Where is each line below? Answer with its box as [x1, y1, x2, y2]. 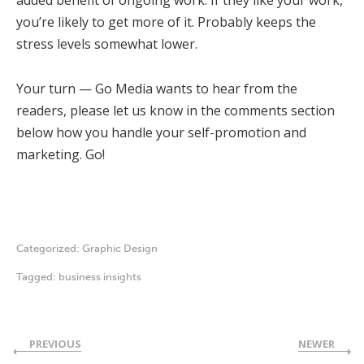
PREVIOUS [29, 336, 81, 352]
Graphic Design [82, 242, 158, 255]
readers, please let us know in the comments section [16, 102, 335, 120]
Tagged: [16, 271, 58, 284]
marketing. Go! [16, 145, 105, 164]
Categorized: [16, 242, 82, 255]
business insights [58, 271, 141, 284]
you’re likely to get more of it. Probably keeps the [16, 13, 316, 32]
